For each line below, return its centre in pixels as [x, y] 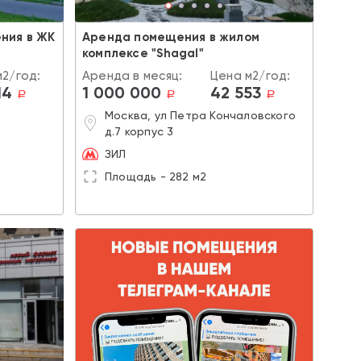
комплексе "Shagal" [143, 53]
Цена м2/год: [251, 75]
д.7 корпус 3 [139, 131]
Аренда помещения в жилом [171, 37]
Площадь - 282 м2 [156, 176]
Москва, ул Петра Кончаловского [200, 115]
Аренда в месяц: [133, 75]
